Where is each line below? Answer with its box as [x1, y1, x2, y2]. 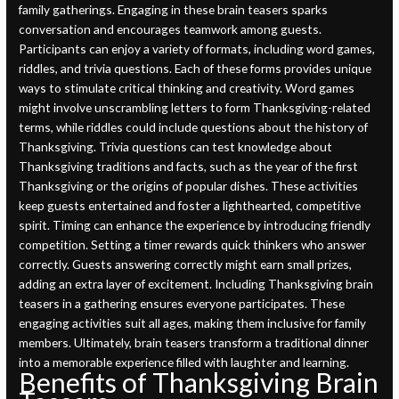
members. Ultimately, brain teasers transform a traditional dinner [19, 335, 370, 351]
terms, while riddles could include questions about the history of [19, 119, 369, 135]
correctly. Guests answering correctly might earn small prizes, [19, 256, 353, 273]
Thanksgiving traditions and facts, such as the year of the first [19, 159, 359, 175]
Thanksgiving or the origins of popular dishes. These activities [19, 178, 359, 194]
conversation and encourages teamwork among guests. [19, 21, 322, 37]
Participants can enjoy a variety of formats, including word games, [19, 41, 376, 57]
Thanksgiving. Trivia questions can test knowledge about [19, 139, 333, 155]
